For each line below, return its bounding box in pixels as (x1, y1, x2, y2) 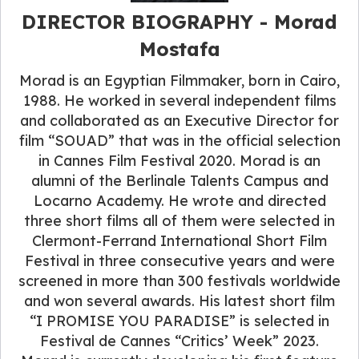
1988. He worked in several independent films (22, 91, 337, 110)
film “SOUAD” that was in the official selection (18, 131, 341, 150)
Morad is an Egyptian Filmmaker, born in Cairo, (19, 71, 340, 90)
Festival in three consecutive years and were (24, 251, 335, 270)
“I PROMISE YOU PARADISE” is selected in (30, 311, 329, 330)
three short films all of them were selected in (24, 211, 335, 230)
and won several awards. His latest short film (24, 291, 335, 310)
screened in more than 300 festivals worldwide (18, 271, 341, 290)
